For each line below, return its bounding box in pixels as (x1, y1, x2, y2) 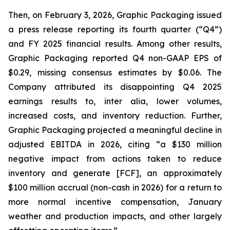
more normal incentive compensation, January (8, 197, 222, 207)
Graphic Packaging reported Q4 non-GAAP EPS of (8, 53, 222, 63)
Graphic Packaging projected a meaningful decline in (8, 125, 222, 135)
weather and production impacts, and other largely (8, 211, 222, 221)
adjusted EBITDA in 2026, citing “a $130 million (8, 139, 222, 149)
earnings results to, (8, 96, 104, 106)
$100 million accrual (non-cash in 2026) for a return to (8, 182, 222, 193)
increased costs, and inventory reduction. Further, (8, 110, 222, 121)
